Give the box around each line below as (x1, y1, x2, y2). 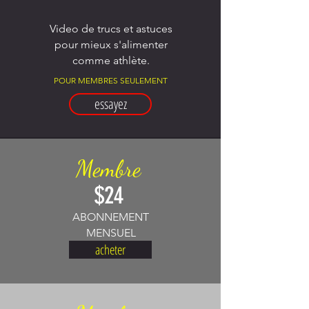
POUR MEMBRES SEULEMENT (54, 74, 168, 86)
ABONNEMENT (72, 210, 149, 223)
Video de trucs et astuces (49, 21, 172, 35)
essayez (94, 94, 127, 113)
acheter (95, 240, 126, 258)
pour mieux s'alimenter (54, 37, 168, 51)
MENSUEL (86, 226, 136, 239)
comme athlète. (72, 53, 150, 67)
